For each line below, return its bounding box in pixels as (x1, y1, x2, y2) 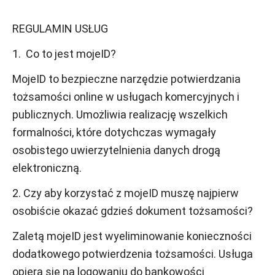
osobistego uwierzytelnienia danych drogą (12, 144, 220, 157)
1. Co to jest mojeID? (12, 47, 116, 60)
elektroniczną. (12, 161, 82, 174)
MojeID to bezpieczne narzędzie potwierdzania (12, 72, 241, 85)
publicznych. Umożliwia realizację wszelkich (12, 108, 228, 121)
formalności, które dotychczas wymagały (12, 126, 216, 139)
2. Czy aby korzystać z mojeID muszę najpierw (12, 187, 239, 199)
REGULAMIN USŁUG (12, 22, 108, 35)
